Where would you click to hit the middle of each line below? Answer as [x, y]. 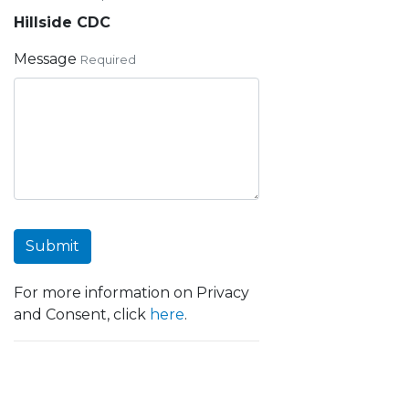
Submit [52, 246]
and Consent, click [82, 315]
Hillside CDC [62, 22]
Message [45, 59]
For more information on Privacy [131, 293]
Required [108, 60]
